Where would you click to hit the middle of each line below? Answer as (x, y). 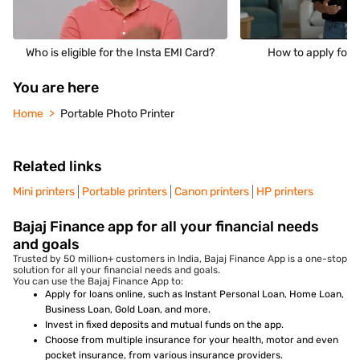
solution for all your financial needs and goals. (117, 270)
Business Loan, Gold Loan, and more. (128, 310)
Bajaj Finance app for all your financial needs (166, 227)
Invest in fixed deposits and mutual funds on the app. (164, 325)
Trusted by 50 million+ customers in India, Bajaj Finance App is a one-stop (180, 259)
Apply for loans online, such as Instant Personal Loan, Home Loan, (194, 295)
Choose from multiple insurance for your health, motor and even (192, 340)
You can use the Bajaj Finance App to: (98, 282)
